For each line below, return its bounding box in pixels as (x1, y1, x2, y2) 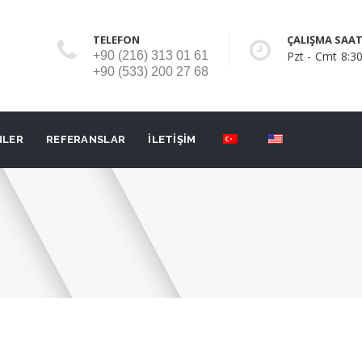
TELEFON (92, 32, 140, 47)
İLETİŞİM (148, 133, 196, 145)
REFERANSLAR (45, 133, 126, 145)
